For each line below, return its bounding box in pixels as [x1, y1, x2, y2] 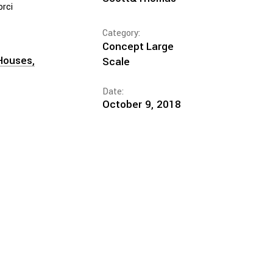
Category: [102, 26, 140, 40]
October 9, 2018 [102, 96, 181, 112]
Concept [102, 38, 144, 54]
